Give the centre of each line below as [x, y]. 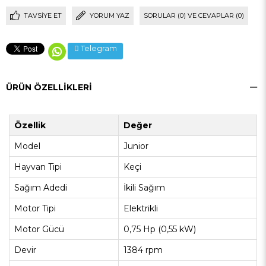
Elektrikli [141, 209]
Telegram [99, 49]
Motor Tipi [35, 209]
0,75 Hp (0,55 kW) [160, 229]
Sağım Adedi [41, 188]
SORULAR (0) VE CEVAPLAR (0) [194, 16]
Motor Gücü [39, 229]
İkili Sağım [144, 188]
